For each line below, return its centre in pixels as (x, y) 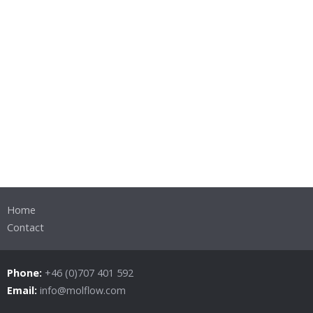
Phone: (26, 273)
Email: (23, 290)
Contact (26, 227)
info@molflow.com (83, 290)
